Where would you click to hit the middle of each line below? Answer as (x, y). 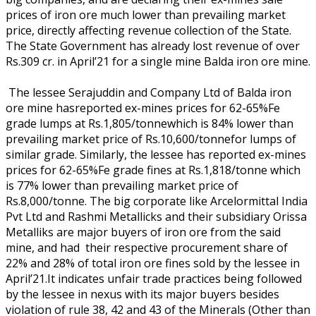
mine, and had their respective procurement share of (147, 247)
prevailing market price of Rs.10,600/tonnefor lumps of (151, 139)
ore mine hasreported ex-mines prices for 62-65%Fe (143, 108)
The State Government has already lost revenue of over (153, 45)
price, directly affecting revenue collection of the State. (148, 30)
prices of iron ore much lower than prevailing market (146, 14)
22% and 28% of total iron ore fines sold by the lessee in (153, 263)
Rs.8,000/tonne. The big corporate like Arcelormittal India (157, 201)
